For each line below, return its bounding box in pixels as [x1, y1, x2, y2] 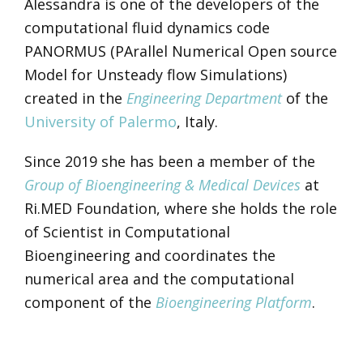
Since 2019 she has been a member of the [23, 152, 315, 171]
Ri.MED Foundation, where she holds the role [23, 199, 337, 218]
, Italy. [176, 112, 218, 131]
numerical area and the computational [23, 269, 294, 288]
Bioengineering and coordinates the [23, 246, 275, 265]
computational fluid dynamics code [23, 18, 270, 37]
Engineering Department [126, 88, 282, 108]
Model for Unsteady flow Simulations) [23, 65, 287, 84]
